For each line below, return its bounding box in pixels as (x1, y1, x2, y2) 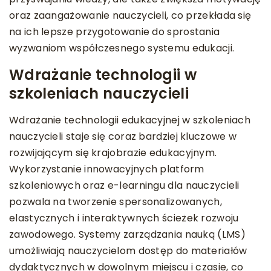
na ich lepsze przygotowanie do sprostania (9, 24, 220, 39)
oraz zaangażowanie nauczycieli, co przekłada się (9, 8, 252, 22)
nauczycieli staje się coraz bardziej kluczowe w (9, 129, 237, 143)
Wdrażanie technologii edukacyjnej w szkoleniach (9, 113, 251, 127)
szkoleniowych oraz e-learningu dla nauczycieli (9, 178, 240, 192)
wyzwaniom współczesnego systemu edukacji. (9, 41, 235, 55)
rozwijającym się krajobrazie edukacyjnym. (9, 145, 217, 160)
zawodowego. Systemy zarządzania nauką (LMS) (9, 227, 246, 241)
